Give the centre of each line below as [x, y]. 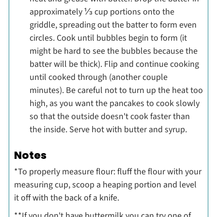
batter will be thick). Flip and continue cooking [114, 64]
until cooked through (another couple [98, 77]
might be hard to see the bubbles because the [113, 51]
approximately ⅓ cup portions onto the [102, 12]
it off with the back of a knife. [66, 198]
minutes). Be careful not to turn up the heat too [116, 90]
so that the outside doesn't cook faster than [109, 116]
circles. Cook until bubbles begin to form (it [108, 38]
